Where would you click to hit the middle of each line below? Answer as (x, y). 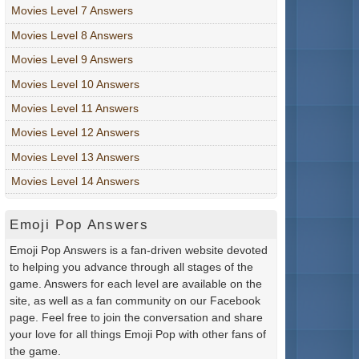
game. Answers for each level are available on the (136, 283)
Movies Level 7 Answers (72, 11)
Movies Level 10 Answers (75, 84)
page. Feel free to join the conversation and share (136, 317)
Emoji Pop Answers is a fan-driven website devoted (139, 250)
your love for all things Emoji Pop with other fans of (138, 334)
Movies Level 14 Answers (75, 182)
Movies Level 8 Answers (72, 35)
